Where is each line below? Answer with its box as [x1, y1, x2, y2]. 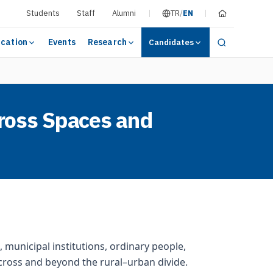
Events [48, 37, 76, 48]
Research [87, 37, 127, 48]
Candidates [149, 37, 194, 48]
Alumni [112, 8, 136, 18]
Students [26, 8, 60, 18]
